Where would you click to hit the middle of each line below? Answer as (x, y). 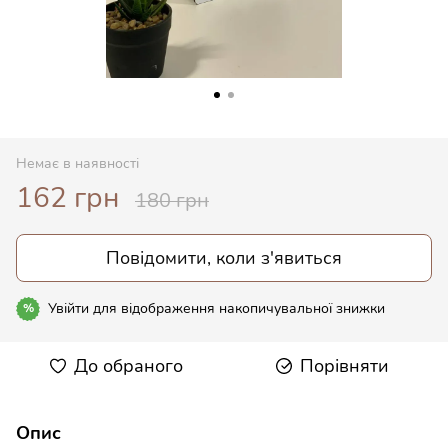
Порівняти (344, 365)
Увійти (68, 308)
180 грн (172, 200)
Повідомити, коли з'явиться (224, 257)
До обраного (128, 365)
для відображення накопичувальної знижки (237, 308)
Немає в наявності (77, 163)
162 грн (67, 197)
